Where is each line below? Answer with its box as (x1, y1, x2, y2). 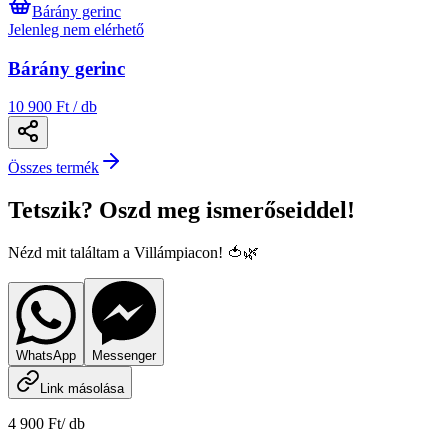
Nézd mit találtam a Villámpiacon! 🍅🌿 (8, 244, 259, 262)
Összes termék (8, 159, 99, 177)
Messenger (92, 348, 156, 364)
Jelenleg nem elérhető (8, 21, 144, 39)
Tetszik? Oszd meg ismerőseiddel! (8, 197, 355, 224)
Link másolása (40, 381, 124, 397)
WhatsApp (16, 348, 76, 364)
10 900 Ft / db (8, 98, 97, 116)
